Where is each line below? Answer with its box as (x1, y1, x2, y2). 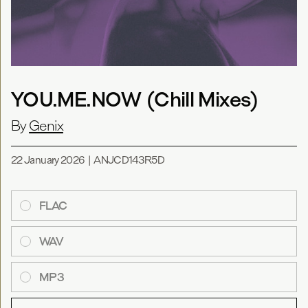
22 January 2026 (11, 153, 85, 166)
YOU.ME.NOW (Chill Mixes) (11, 87, 259, 112)
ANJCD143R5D (93, 153, 165, 166)
